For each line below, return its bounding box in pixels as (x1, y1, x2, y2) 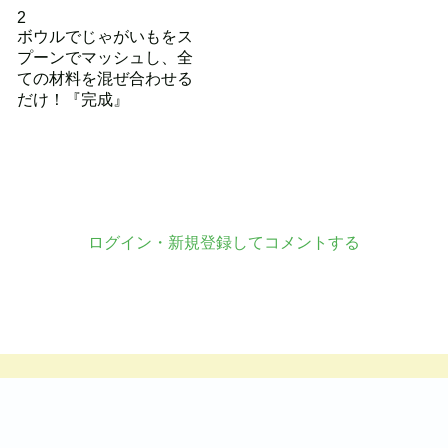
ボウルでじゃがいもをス (16, 28, 193, 45)
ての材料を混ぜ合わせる (16, 70, 193, 87)
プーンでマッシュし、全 (16, 49, 193, 66)
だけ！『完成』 (16, 91, 129, 108)
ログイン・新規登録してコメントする (88, 234, 360, 251)
